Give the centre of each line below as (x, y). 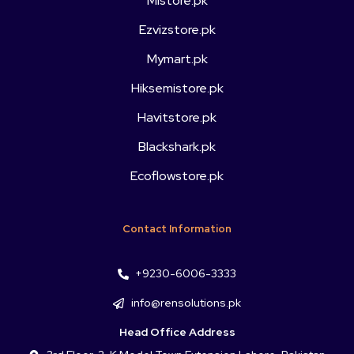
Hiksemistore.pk (177, 88)
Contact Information (177, 229)
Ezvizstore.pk (177, 30)
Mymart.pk (177, 59)
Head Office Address (177, 332)
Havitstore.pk (177, 118)
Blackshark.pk (177, 147)
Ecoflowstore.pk (177, 176)
